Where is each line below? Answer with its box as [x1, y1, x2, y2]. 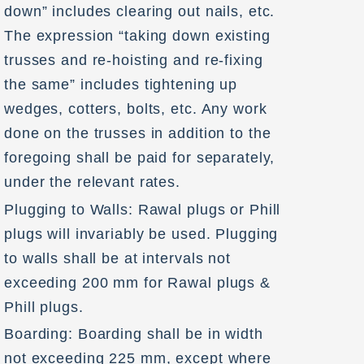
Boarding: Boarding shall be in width [4, 326, 263, 343]
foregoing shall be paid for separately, [4, 149, 275, 166]
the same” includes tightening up [4, 76, 238, 93]
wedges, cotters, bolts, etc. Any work [4, 100, 267, 117]
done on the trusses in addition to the [4, 124, 271, 141]
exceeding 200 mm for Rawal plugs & [4, 274, 271, 291]
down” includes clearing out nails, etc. [4, 2, 275, 19]
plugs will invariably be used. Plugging [4, 225, 279, 242]
